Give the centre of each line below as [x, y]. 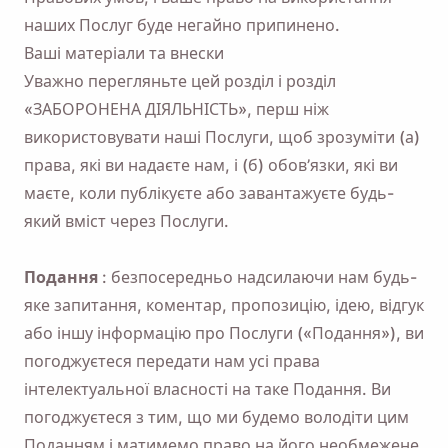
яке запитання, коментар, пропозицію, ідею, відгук [224, 305]
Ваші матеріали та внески [124, 53]
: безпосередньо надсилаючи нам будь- [257, 277]
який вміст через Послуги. [126, 221]
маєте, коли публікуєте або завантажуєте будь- [209, 193]
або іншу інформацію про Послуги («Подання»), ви [224, 333]
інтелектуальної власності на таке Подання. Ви [207, 389]
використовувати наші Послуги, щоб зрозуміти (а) [222, 137]
